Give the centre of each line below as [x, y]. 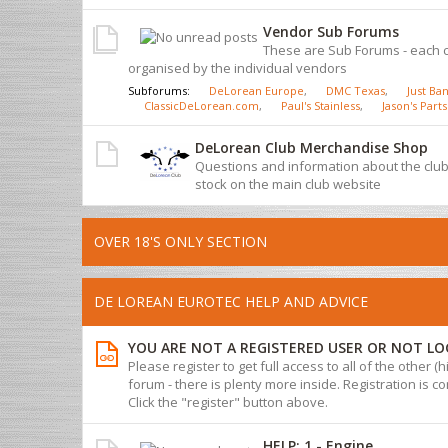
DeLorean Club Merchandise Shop [311, 147]
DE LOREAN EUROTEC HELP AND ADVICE [231, 301]
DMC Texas [355, 90]
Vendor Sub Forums [331, 31]
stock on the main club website [288, 183]
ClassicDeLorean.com [201, 105]
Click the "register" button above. [228, 401]
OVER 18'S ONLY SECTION [180, 241]
